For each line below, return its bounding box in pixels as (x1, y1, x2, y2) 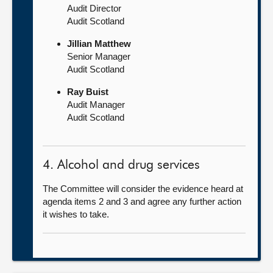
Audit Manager (67, 99, 125, 110)
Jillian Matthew (67, 38, 131, 49)
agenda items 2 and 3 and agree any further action (43, 196, 241, 207)
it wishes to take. (43, 209, 109, 219)
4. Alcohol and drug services (43, 159, 200, 172)
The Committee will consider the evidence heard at (43, 183, 243, 194)
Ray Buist (67, 87, 108, 97)
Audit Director (67, 3, 121, 13)
